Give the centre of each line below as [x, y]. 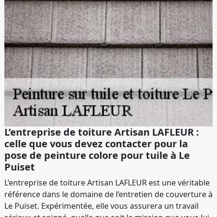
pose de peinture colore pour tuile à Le [97, 155]
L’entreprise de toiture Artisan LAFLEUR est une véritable [107, 183]
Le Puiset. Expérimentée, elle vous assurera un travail [101, 206]
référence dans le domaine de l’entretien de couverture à [108, 194]
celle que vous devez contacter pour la [96, 144]
